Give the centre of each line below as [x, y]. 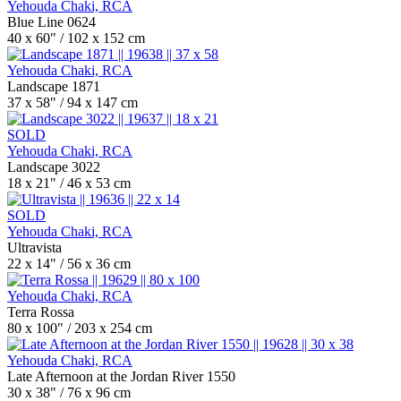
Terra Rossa [41, 312]
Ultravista [34, 247]
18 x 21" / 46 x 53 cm [69, 183]
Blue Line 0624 [51, 22]
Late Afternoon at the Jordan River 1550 [121, 376]
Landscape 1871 [54, 86]
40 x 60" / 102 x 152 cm [76, 38]
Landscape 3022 [54, 167]
